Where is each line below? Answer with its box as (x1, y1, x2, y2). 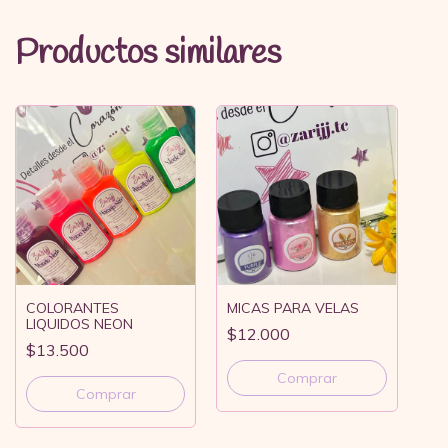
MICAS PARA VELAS (227, 299, 360, 318)
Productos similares (15, 30, 281, 77)
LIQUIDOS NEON (26, 315, 133, 334)
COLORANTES (26, 299, 119, 318)
